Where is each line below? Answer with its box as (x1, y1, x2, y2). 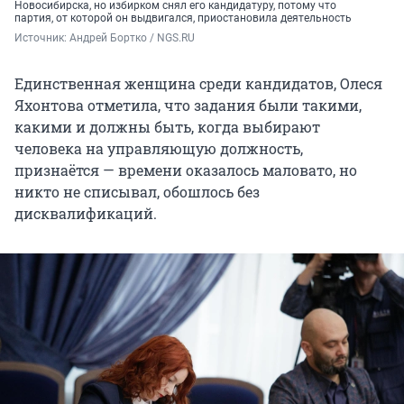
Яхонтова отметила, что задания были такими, (14, 96, 362, 115)
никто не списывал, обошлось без (14, 182, 260, 202)
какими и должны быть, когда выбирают (14, 117, 320, 137)
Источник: (14, 32, 69, 45)
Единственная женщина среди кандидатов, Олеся (14, 74, 382, 94)
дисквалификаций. (14, 204, 157, 224)
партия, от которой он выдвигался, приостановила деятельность (14, 12, 352, 25)
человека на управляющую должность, (14, 139, 303, 159)
